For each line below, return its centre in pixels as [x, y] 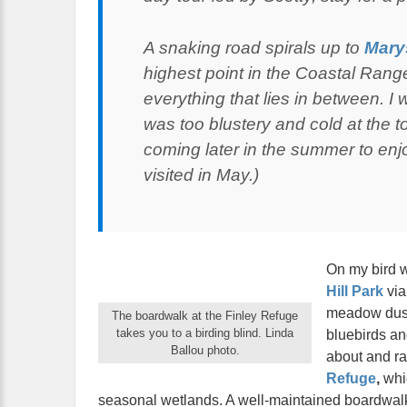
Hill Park [355, 292]
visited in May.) [201, 174]
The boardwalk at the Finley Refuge [205, 316]
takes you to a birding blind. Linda [205, 333]
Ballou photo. [205, 351]
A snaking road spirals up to [254, 47]
